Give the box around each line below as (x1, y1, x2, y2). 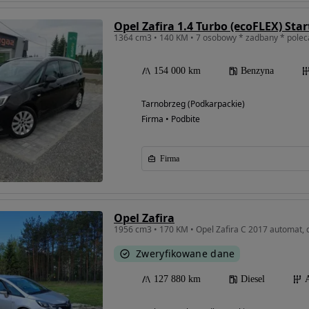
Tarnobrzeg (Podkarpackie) (141, 98, 245, 110)
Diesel (241, 274, 265, 285)
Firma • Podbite (141, 113, 200, 126)
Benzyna (241, 66, 274, 77)
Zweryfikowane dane (136, 247, 235, 261)
